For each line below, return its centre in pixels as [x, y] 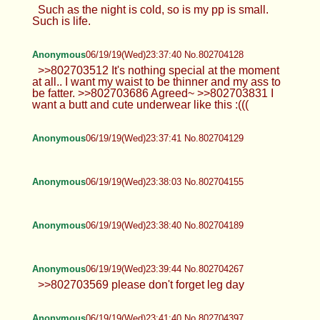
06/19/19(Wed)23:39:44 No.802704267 [164, 269]
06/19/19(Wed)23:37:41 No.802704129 [164, 138]
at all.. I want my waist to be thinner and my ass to [156, 81]
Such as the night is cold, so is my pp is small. [153, 9]
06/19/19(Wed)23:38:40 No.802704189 [164, 225]
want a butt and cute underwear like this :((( [140, 104]
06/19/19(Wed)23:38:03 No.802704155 [164, 181]
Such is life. [61, 21]
